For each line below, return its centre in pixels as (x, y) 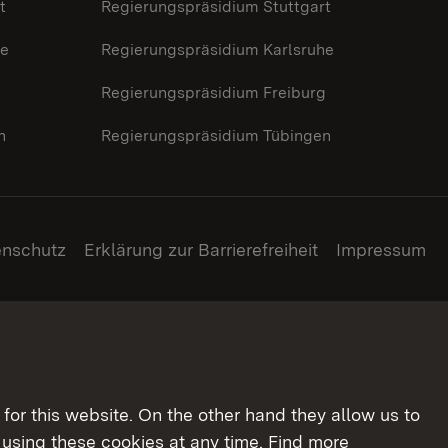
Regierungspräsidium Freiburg (213, 93)
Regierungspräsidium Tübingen (216, 136)
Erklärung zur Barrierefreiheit (201, 249)
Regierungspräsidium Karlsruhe (217, 50)
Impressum (381, 249)
